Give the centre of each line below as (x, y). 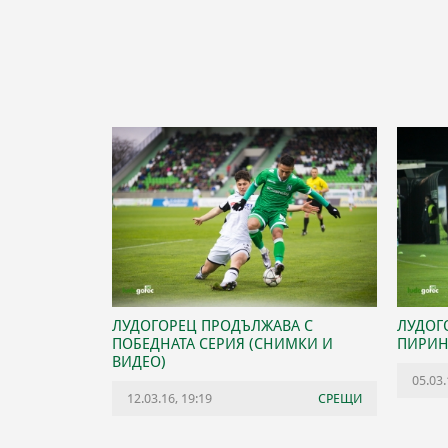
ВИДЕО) (139, 361)
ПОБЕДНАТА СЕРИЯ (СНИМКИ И (222, 343)
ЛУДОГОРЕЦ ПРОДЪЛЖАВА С (212, 325)
